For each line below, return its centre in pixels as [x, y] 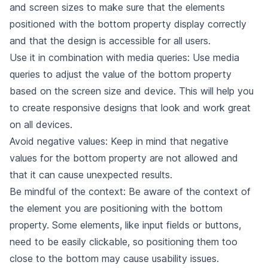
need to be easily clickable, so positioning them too [124, 242]
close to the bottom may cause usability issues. [114, 258]
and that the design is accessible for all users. [110, 41]
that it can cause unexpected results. [91, 175]
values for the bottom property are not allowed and [124, 158]
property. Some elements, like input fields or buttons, [125, 225]
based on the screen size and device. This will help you [132, 91]
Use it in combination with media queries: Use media [124, 57]
